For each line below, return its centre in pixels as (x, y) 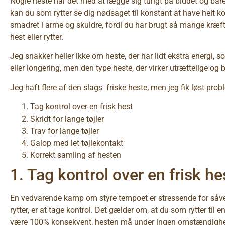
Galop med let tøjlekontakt (77, 143)
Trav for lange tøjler (65, 131)
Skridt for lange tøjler (67, 119)
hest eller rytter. (37, 37)
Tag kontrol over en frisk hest (81, 107)
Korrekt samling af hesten (76, 155)
